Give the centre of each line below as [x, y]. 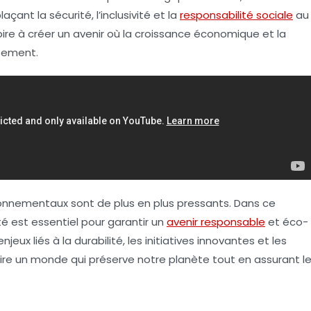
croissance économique [197, 34]
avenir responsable [216, 222]
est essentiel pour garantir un [87, 222]
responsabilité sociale [236, 15]
